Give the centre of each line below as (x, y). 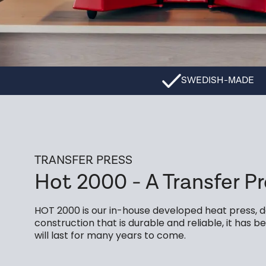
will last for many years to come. (110, 235)
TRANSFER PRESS (83, 160)
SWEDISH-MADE (218, 80)
